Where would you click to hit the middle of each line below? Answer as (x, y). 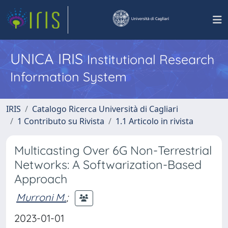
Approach (41, 179)
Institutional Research (151, 59)
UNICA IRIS (49, 59)
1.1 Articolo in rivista (154, 121)
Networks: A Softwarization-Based (108, 165)
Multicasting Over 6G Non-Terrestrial (113, 150)
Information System (68, 77)
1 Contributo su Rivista (61, 121)
